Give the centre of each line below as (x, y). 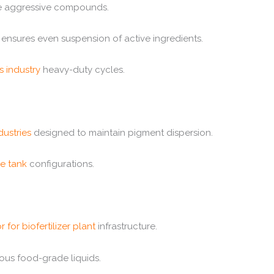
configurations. (60, 164)
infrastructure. (126, 227)
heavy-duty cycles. (82, 70)
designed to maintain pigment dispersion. (122, 132)
